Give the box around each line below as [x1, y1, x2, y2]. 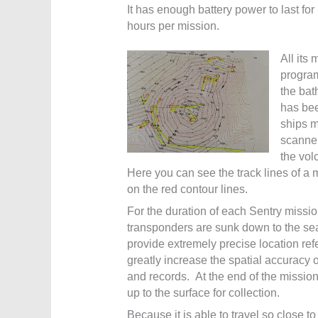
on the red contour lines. [126, 183, 248, 196]
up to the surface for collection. [126, 287, 280, 300]
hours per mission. [126, 20, 219, 33]
